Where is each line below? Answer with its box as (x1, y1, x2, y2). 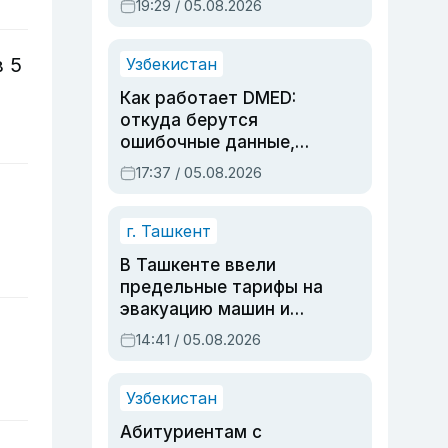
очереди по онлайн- (120, 176, 295, 196)
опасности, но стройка (120, 9, 319, 29)
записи (120, 198, 179, 218)
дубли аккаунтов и (120, 154, 283, 174)
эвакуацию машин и (120, 299, 290, 319)
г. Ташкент (126, 221, 211, 241)
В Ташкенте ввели (120, 255, 276, 275)
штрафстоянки (120, 321, 247, 341)
